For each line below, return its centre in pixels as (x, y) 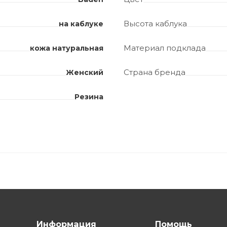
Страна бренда (155, 72)
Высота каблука (155, 24)
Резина (89, 97)
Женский (85, 73)
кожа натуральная (67, 48)
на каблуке (81, 24)
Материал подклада (165, 48)
